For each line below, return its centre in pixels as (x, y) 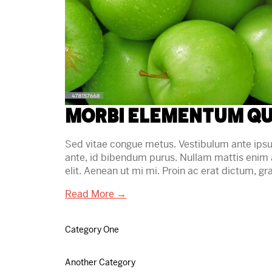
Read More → (96, 194)
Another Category (100, 262)
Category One (92, 229)
